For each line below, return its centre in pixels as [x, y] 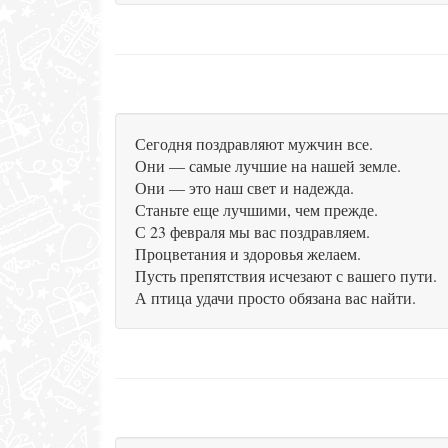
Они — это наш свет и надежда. [244, 187]
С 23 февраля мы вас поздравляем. [252, 231]
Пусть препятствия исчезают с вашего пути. [286, 275]
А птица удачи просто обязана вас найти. [275, 297]
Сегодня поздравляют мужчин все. [254, 143]
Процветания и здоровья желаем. [248, 253]
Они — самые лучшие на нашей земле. [268, 165]
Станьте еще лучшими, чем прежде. [256, 209]
